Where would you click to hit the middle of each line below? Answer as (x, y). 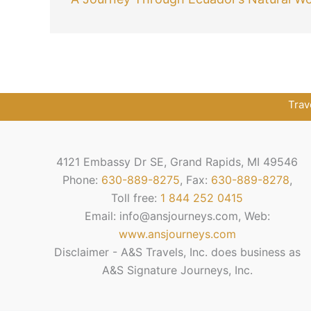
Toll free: (136, 198)
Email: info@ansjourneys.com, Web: (177, 216)
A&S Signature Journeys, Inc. (177, 270)
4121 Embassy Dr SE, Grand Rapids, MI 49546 (177, 162)
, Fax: (195, 180)
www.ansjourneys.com (177, 234)
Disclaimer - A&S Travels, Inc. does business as (177, 252)
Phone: (82, 180)
